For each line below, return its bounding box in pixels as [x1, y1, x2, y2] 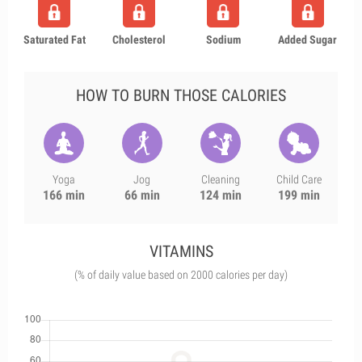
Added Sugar [278, 33, 338, 46]
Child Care [276, 173, 322, 186]
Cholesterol [112, 33, 166, 46]
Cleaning [200, 173, 240, 186]
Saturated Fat [23, 33, 86, 46]
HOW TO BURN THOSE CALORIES [76, 86, 286, 105]
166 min [42, 187, 85, 203]
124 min [199, 187, 242, 203]
